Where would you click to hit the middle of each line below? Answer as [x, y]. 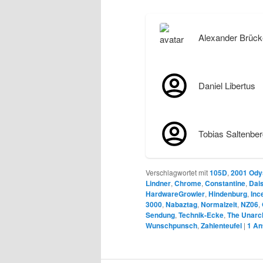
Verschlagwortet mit [177, 172]
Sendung [160, 215]
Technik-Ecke [201, 215]
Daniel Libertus [227, 85]
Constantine [225, 183]
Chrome [188, 183]
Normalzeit [219, 204]
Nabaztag [181, 204]
